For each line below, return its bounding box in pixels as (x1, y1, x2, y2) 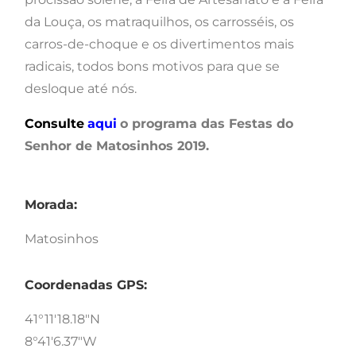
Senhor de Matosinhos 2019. (25, 138, 209, 154)
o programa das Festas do (120, 116, 293, 132)
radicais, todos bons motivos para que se (25, 59, 280, 75)
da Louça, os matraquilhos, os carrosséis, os (25, 14, 294, 30)
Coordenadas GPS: (25, 277, 147, 293)
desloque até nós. (25, 81, 137, 97)
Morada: (25, 197, 77, 213)
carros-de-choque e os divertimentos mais (25, 37, 294, 52)
